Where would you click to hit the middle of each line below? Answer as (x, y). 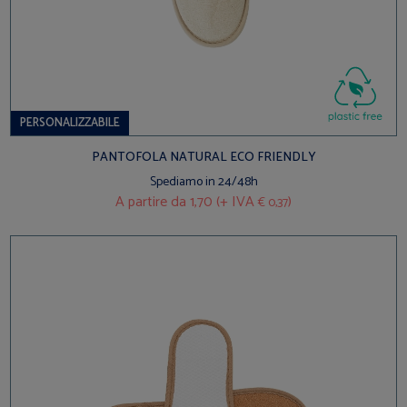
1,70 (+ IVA (222, 203)
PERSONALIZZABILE (70, 124)
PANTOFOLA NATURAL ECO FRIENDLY (203, 158)
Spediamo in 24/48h (203, 183)
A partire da (151, 203)
